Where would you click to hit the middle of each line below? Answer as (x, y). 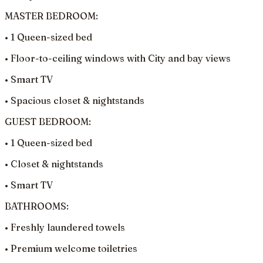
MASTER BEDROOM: (51, 16)
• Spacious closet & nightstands (75, 100)
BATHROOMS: (37, 206)
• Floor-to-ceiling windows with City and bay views (118, 58)
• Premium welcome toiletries (71, 248)
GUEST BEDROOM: (48, 121)
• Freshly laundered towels (65, 227)
